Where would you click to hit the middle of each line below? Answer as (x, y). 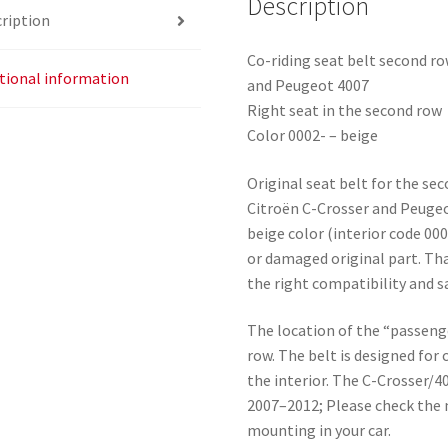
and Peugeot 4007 (308, 84)
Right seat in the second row (345, 109)
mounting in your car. (319, 430)
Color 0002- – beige (313, 134)
